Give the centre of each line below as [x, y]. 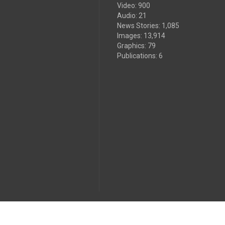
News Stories [138, 26]
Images [129, 36]
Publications [136, 56]
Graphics [131, 46]
